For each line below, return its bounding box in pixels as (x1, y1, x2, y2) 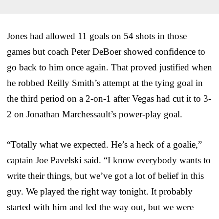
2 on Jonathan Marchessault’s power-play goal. (7, 109, 182, 119)
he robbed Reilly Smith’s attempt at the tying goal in (7, 77, 203, 88)
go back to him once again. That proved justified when (7, 62, 212, 72)
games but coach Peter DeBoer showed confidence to (7, 46, 205, 57)
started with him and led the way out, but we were (7, 201, 194, 212)
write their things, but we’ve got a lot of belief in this (7, 170, 204, 181)
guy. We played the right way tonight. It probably (7, 186, 193, 197)
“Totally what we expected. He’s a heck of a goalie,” (7, 139, 202, 150)
